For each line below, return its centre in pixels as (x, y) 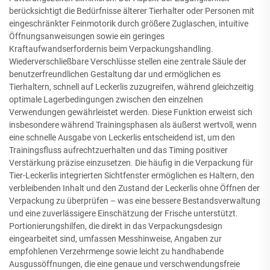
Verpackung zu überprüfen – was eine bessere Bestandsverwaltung (135, 201)
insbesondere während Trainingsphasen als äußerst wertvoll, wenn (133, 125)
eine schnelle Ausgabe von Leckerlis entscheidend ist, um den (122, 137)
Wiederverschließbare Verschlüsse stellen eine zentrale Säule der (128, 61)
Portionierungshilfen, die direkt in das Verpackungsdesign (116, 226)
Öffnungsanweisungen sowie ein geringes (87, 36)
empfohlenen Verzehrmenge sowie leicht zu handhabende (116, 251)
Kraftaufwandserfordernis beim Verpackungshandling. (111, 49)
